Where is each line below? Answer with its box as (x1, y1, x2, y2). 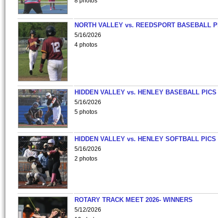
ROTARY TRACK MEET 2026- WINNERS (74, 196, 193, 203)
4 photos (74, 41, 97, 48)
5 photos (74, 109, 97, 115)
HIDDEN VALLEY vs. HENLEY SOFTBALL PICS (74, 135, 216, 143)
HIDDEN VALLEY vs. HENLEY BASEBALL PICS (74, 89, 217, 96)
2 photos (74, 155, 97, 162)
